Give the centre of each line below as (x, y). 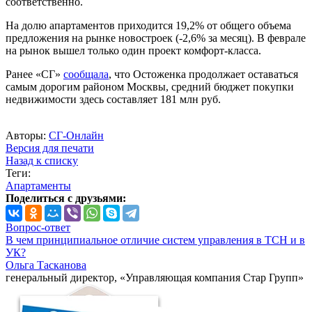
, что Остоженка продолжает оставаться (203, 75)
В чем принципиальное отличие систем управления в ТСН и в (155, 240)
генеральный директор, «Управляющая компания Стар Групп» (155, 278)
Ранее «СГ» (34, 75)
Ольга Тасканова (46, 265)
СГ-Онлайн (76, 136)
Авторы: (27, 136)
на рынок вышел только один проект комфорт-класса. (133, 51)
